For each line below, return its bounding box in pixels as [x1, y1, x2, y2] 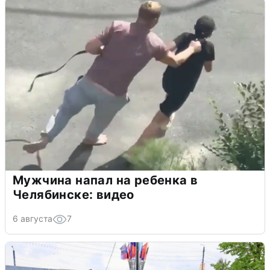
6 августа [13, 213, 52, 224]
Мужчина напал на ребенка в [13, 172, 198, 187]
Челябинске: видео [13, 187, 134, 202]
